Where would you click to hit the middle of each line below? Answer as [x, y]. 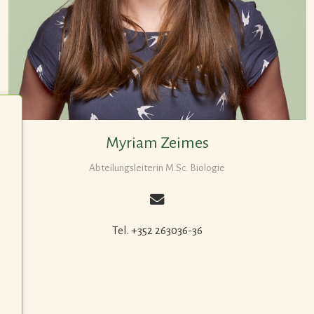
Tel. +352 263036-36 [157, 231]
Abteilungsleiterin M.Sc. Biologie [157, 168]
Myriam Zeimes [157, 143]
